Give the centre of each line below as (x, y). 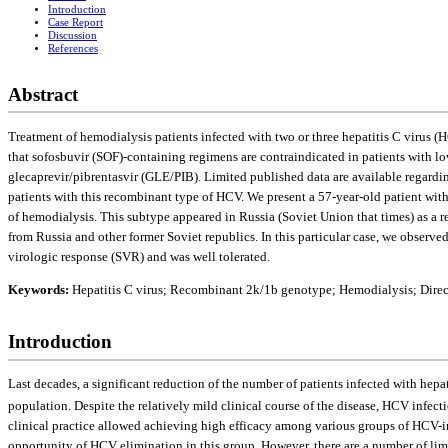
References (73, 49)
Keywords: (40, 289)
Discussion (72, 36)
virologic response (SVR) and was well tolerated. (139, 256)
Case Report (75, 23)
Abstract (43, 95)
